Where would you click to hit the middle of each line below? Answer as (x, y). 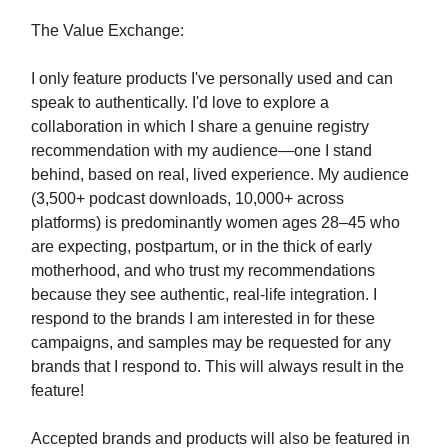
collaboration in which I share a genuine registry (200, 127)
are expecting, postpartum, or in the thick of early (201, 247)
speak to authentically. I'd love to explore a (180, 103)
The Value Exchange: (107, 31)
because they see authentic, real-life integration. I (204, 295)
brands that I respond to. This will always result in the (217, 367)
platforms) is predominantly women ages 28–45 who (215, 223)
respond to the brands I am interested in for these (203, 319)
